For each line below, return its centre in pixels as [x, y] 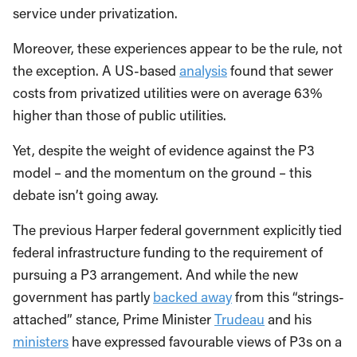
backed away [192, 296]
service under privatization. [95, 13]
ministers [41, 341]
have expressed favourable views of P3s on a [205, 341]
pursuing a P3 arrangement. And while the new [155, 274]
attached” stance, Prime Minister [114, 319]
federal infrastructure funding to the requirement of [168, 252]
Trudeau [239, 319]
